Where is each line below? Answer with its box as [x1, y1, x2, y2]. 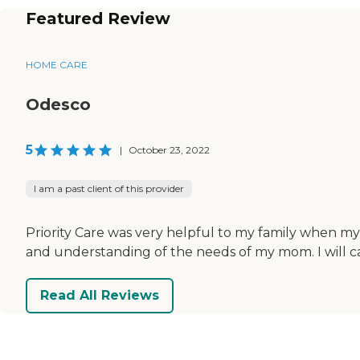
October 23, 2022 [129, 143, 210, 156]
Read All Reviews [40, 288, 159, 304]
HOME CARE [26, 58, 88, 71]
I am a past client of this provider [34, 182, 184, 194]
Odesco [26, 94, 91, 114]
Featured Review [26, 8, 170, 28]
